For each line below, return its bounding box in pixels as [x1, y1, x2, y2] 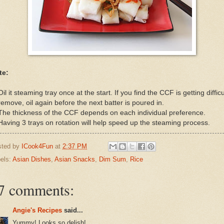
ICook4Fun [21, 142, 53, 150]
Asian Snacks [54, 155, 95, 163]
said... [62, 206, 83, 214]
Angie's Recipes [12, 206, 62, 214]
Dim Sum [99, 155, 126, 163]
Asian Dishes [12, 155, 51, 163]
